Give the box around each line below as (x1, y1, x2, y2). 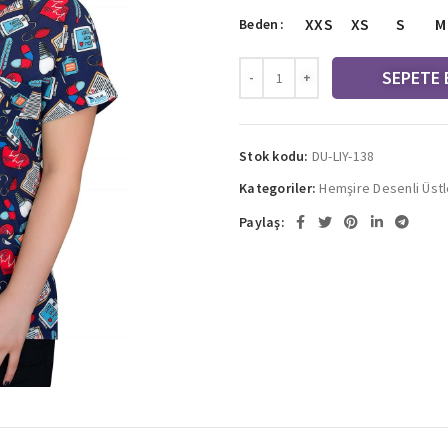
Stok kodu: (239, 147, 312, 165)
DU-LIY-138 (311, 147, 375, 165)
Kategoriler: (239, 179, 316, 197)
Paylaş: (239, 213, 285, 231)
